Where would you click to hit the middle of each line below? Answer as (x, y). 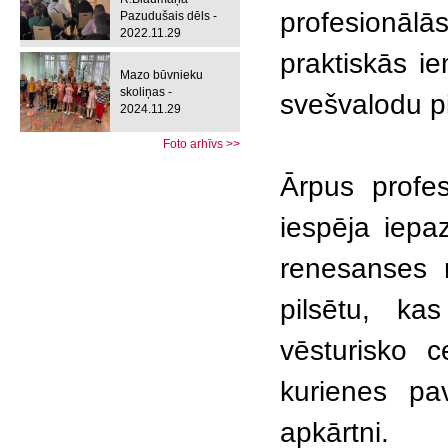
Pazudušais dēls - (168, 16)
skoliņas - (146, 91)
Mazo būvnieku (161, 74)
